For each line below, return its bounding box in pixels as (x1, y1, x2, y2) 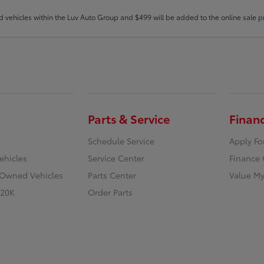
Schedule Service (88, 135, 155, 147)
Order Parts (88, 186, 133, 199)
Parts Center (88, 169, 137, 181)
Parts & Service (88, 110, 170, 127)
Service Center (88, 152, 145, 164)
